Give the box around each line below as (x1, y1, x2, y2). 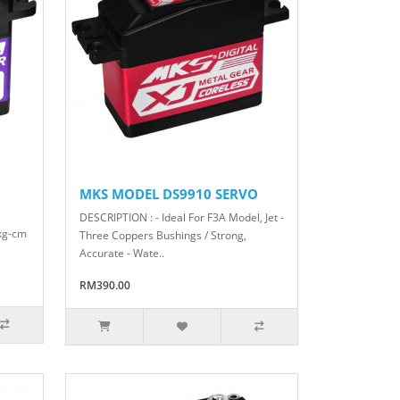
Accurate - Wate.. (79, 246, 164, 262)
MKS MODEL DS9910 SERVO (79, 185, 258, 204)
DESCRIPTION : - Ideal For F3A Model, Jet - (79, 210, 284, 226)
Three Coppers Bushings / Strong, (79, 228, 246, 244)
